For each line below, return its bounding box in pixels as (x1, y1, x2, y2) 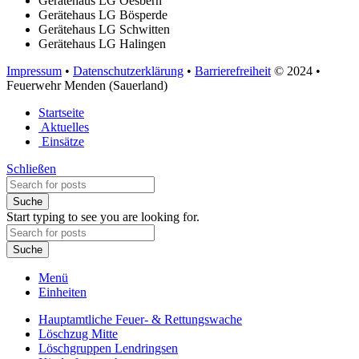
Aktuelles (41, 119, 89, 134)
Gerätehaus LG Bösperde (38, 7, 167, 22)
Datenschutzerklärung (73, 63, 184, 78)
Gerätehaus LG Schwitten (38, 22, 170, 36)
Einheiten (38, 284, 87, 299)
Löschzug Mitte (38, 326, 118, 341)
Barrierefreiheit (195, 63, 271, 78)
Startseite (38, 105, 84, 119)
